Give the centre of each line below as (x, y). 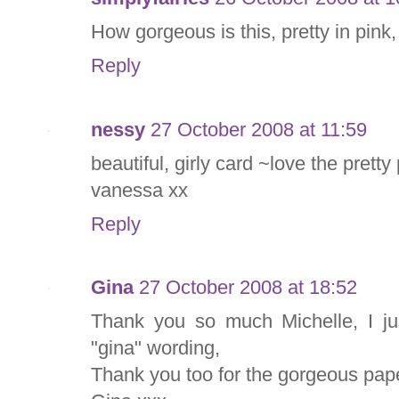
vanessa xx (139, 190)
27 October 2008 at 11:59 (259, 129)
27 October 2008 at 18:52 (248, 288)
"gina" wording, (155, 348)
